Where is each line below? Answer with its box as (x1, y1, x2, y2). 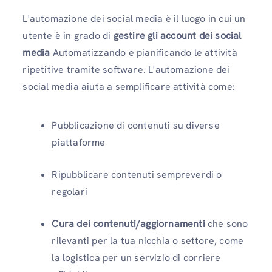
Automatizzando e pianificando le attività (50, 46, 237, 59)
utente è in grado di (22, 29, 114, 42)
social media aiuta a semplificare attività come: (22, 80, 235, 93)
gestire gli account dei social (113, 29, 242, 42)
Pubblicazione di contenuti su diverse (52, 118, 220, 132)
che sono (205, 217, 248, 230)
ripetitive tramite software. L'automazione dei (22, 63, 230, 76)
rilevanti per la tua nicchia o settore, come (52, 234, 244, 247)
